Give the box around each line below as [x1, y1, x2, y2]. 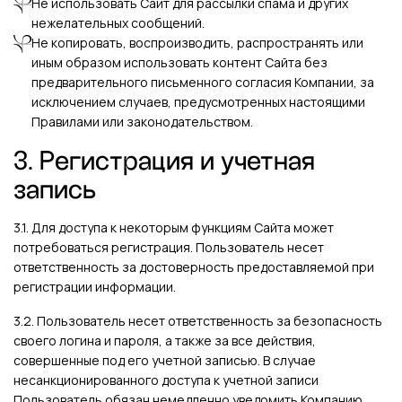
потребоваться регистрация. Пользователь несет [13, 239, 324, 256]
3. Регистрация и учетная [13, 146, 315, 175]
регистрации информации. [13, 278, 176, 295]
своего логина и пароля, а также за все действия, [13, 332, 316, 349]
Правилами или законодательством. [31, 113, 253, 130]
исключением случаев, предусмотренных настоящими [31, 93, 365, 110]
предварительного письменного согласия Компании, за [31, 74, 374, 91]
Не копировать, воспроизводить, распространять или [31, 34, 363, 51]
